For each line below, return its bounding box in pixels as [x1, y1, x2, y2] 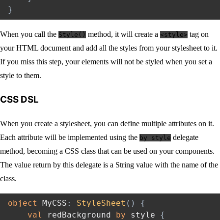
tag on [188, 30, 209, 39]
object [8, 198, 37, 208]
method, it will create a [86, 30, 160, 39]
